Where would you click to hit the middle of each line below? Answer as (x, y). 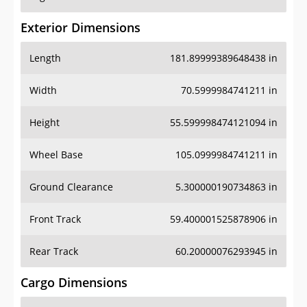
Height (45, 123)
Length (45, 58)
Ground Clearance (71, 187)
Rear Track (54, 251)
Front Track (55, 219)
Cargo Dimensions (74, 283)
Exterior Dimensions (81, 28)
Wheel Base (56, 155)
